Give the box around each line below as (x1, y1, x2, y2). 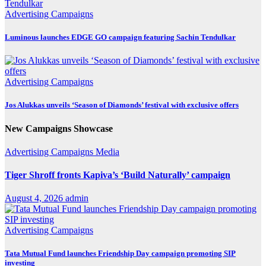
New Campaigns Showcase (5, 123, 113, 134)
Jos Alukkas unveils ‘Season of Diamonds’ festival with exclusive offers (5, 100, 239, 110)
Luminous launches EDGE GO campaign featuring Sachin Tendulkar (5, 33, 236, 42)
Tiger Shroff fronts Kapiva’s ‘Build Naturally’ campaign (5, 170, 230, 180)
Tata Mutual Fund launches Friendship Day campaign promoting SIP (5, 249, 236, 258)
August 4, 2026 (5, 193, 65, 204)
